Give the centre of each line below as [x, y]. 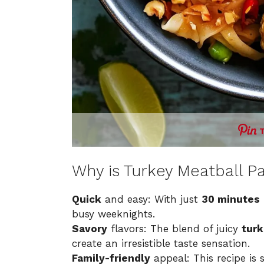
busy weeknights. [113, 214]
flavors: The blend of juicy [174, 229]
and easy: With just [151, 199]
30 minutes [231, 199]
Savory [90, 229]
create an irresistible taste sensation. [161, 244]
